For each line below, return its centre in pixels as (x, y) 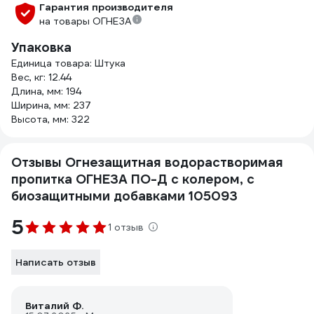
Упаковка (41, 47)
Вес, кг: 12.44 (41, 77)
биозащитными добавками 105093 (124, 196)
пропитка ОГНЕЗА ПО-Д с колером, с (133, 179)
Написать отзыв (56, 262)
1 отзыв (126, 227)
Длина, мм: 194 (46, 91)
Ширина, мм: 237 (51, 105)
